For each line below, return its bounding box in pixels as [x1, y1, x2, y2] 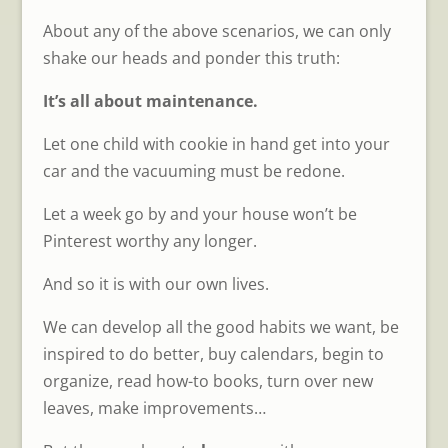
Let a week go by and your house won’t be [42, 202, 357, 225]
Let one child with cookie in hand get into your [42, 132, 390, 155]
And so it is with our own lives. [42, 272, 269, 295]
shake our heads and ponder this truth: [42, 46, 340, 69]
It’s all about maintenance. [42, 89, 258, 112]
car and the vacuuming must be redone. [42, 159, 345, 182]
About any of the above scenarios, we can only [42, 19, 391, 42]
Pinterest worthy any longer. [42, 229, 257, 252]
